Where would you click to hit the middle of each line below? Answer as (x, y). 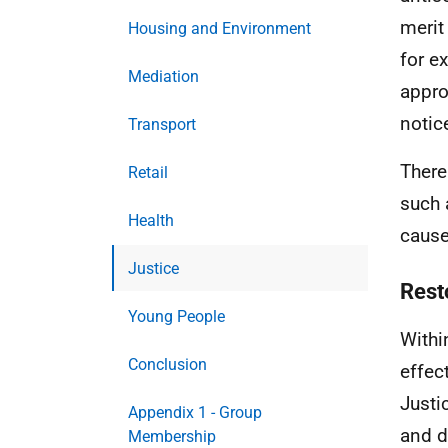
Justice (153, 268)
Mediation (163, 76)
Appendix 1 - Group (195, 412)
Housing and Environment (219, 28)
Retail (148, 172)
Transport (162, 124)
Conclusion (167, 364)
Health (151, 220)
